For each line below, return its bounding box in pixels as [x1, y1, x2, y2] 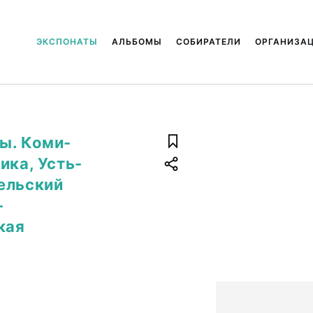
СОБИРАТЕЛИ [175, 36, 241, 47]
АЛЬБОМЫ [111, 36, 162, 47]
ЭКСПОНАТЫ [36, 36, 98, 47]
